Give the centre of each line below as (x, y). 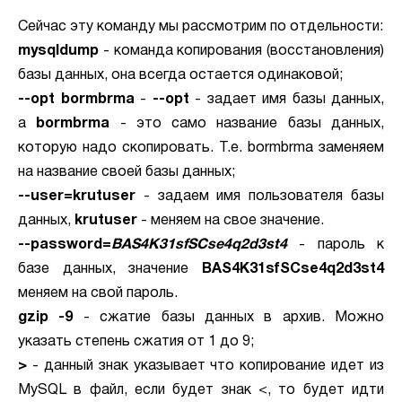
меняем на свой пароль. (98, 293)
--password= (65, 245)
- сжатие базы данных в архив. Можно (228, 318)
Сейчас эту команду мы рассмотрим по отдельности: (201, 27)
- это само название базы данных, (247, 124)
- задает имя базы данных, (289, 100)
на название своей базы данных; (127, 172)
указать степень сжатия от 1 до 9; (136, 342)
